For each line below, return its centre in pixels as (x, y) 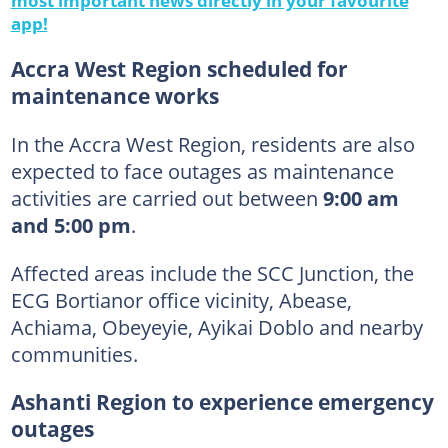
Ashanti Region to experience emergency (222, 401)
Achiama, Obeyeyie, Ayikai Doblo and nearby (216, 326)
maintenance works (114, 95)
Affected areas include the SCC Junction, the (212, 272)
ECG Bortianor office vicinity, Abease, (181, 299)
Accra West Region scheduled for (179, 68)
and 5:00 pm (70, 224)
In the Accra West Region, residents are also (212, 143)
